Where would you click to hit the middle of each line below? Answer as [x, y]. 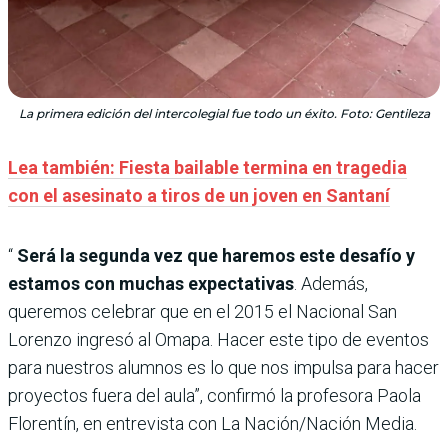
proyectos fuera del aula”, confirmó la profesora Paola [214, 396]
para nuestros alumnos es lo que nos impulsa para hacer [223, 368]
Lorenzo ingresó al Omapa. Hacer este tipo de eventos [218, 340]
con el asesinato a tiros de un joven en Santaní [199, 196]
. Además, [331, 284]
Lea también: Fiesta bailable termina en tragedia [207, 168]
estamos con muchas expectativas [151, 284]
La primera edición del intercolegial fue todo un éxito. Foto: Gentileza [224, 114]
